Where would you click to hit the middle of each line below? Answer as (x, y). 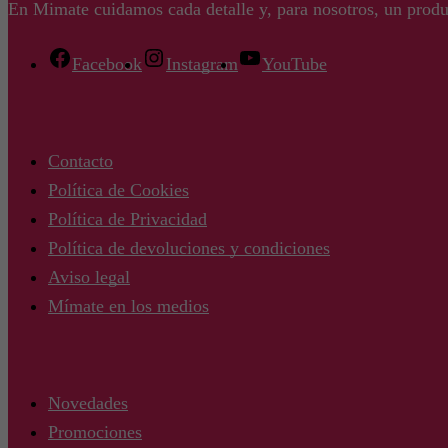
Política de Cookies (118, 189)
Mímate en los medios (128, 305)
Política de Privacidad (127, 218)
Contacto (80, 160)
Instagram (202, 63)
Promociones (95, 431)
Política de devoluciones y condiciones (189, 247)
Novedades (88, 402)
